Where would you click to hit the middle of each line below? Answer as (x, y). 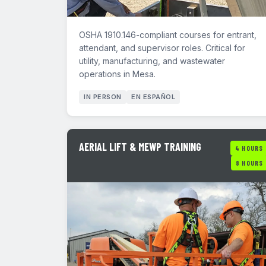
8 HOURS (249, 163)
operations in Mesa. (117, 74)
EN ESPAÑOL (153, 97)
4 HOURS (249, 148)
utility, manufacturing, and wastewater (152, 61)
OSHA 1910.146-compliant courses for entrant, (168, 35)
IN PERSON (103, 97)
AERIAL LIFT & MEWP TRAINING (140, 147)
